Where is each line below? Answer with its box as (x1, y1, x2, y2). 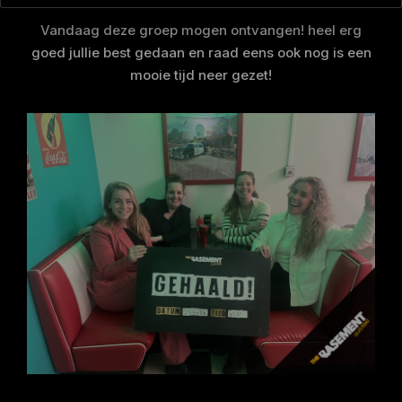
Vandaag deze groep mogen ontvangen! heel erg (40, 22, 362, 39)
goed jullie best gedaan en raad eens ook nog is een (31, 44, 371, 61)
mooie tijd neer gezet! (130, 66, 272, 83)
